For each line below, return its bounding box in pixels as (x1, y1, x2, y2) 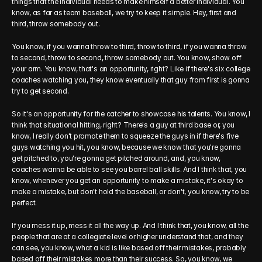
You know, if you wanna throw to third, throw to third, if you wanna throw (12, 42, 247, 51)
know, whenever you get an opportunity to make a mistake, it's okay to (12, 176, 243, 185)
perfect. (12, 198, 37, 207)
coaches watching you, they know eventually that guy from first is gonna (12, 75, 250, 84)
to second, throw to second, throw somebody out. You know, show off (12, 53, 242, 62)
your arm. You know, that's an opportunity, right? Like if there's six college (12, 64, 250, 73)
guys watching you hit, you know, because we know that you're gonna (12, 143, 242, 151)
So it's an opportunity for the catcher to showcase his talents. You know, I (12, 109, 251, 118)
